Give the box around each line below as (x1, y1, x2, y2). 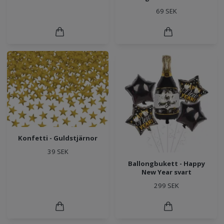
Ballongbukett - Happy (127, 159, 205, 168)
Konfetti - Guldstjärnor (18, 133, 97, 142)
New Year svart (141, 167, 191, 176)
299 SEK (153, 181, 179, 190)
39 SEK (47, 146, 68, 156)
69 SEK (155, 6, 177, 15)
